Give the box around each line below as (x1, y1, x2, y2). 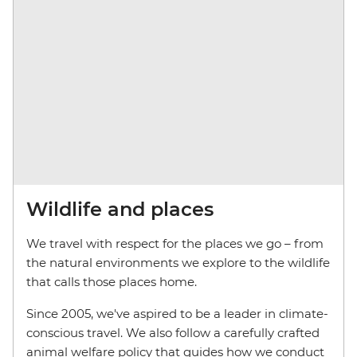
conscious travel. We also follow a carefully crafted (26, 324, 320, 340)
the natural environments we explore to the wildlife (26, 254, 330, 270)
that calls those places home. (26, 273, 197, 289)
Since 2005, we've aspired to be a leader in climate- (26, 305, 328, 321)
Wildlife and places (26, 197, 214, 221)
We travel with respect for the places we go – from (26, 235, 324, 251)
